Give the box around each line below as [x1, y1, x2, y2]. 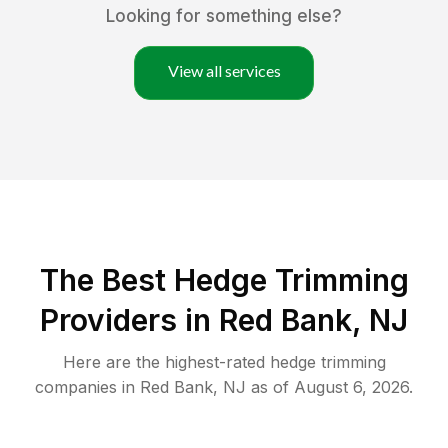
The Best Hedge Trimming [39, 262, 409, 299]
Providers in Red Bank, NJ [40, 302, 408, 339]
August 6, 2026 [294, 377, 409, 398]
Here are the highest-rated [62, 352, 270, 373]
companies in [35, 377, 135, 398]
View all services [167, 61, 281, 81]
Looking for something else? [106, 6, 342, 27]
